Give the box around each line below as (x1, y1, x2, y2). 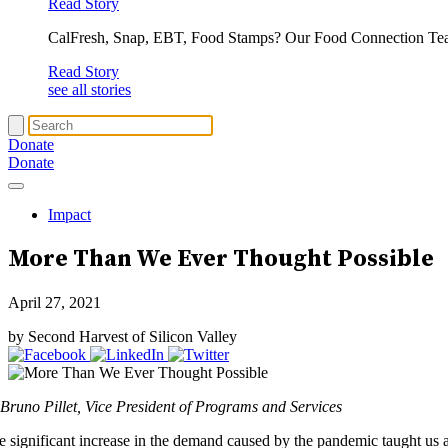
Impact (48, 206, 91, 223)
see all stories (48, 81, 131, 98)
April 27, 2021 (8, 293, 101, 311)
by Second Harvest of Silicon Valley (8, 327, 237, 345)
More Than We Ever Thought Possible (8, 243, 434, 274)
